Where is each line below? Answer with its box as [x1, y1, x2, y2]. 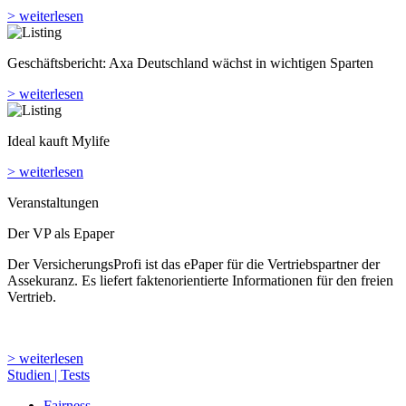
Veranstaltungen [7, 195, 99, 211]
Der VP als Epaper [7, 226, 114, 242]
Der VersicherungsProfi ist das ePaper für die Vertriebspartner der [7, 256, 380, 273]
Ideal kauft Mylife [7, 133, 110, 150]
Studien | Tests [7, 367, 90, 383]
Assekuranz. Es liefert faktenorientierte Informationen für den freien [7, 273, 393, 289]
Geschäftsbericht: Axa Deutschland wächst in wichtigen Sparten [7, 55, 373, 72]
